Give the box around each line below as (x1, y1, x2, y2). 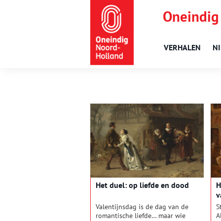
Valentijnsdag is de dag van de (96, 202, 188, 212)
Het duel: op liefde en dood (96, 180, 189, 190)
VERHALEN (164, 42, 201, 52)
